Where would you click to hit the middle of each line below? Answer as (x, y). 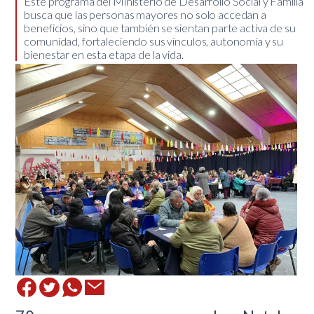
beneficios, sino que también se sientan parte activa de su (160, 28)
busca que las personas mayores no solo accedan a (145, 15)
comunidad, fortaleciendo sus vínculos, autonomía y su (154, 41)
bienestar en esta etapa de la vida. (104, 55)
